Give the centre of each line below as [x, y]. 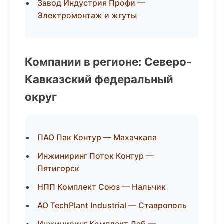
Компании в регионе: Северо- [108, 62]
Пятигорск [58, 168]
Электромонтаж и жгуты [87, 15]
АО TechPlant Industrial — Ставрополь [112, 205]
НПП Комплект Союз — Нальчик [102, 187]
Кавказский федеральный [99, 79]
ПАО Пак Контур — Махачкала [97, 137]
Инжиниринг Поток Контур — [96, 156]
